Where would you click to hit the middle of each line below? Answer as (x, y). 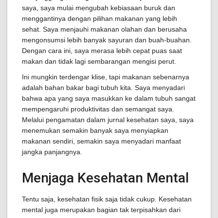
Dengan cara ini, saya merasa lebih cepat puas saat (102, 51)
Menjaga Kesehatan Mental (105, 178)
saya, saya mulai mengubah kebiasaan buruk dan (99, 8)
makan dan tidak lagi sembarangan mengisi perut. (99, 61)
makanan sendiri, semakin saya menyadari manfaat (101, 141)
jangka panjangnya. (52, 152)
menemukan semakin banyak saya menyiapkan (95, 130)
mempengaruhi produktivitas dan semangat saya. (98, 109)
